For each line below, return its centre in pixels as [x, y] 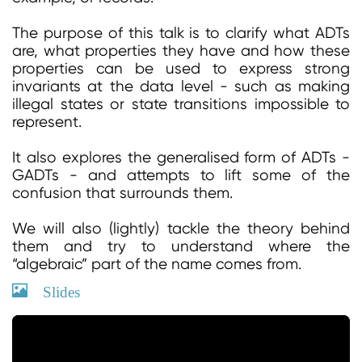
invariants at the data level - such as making [181, 86]
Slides [54, 290]
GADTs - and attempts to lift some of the [181, 175]
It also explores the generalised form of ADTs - [181, 158]
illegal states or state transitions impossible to [181, 104]
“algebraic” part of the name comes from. [157, 264]
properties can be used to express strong [181, 69]
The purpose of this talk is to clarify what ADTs [181, 33]
